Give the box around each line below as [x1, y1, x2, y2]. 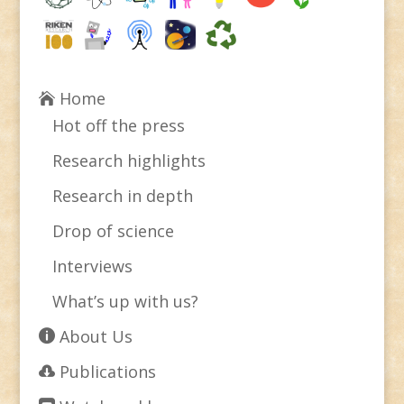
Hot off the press [51, 115, 185, 137]
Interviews [51, 255, 133, 278]
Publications [54, 361, 156, 383]
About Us [54, 326, 133, 348]
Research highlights [51, 150, 206, 172]
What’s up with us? [51, 290, 198, 313]
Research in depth [51, 185, 193, 207]
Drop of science [51, 220, 174, 243]
